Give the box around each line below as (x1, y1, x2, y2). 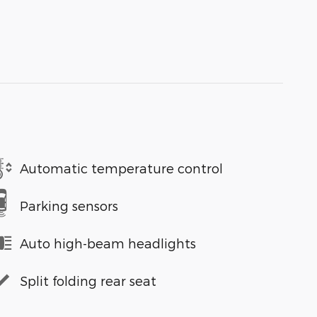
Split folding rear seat (20, 272, 156, 288)
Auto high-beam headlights (20, 235, 196, 250)
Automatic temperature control (20, 160, 223, 175)
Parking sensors (20, 197, 118, 213)
